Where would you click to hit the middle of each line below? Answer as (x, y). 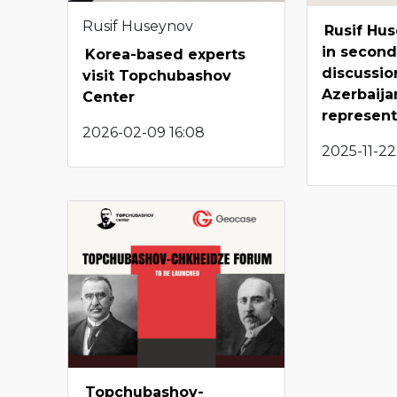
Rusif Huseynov (138, 26)
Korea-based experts (165, 54)
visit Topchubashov (157, 75)
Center (109, 97)
